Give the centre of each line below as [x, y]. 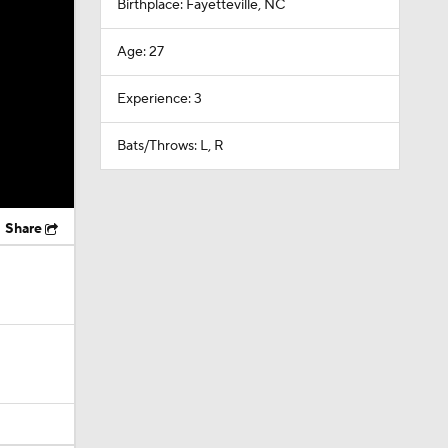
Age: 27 [140, 52]
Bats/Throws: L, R [170, 146]
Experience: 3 [159, 99]
